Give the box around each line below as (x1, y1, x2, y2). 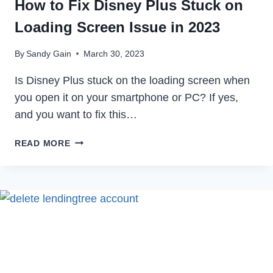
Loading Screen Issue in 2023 (15, 18, 220, 35)
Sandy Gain (26, 48, 72, 58)
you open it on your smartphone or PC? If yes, (15, 91, 238, 104)
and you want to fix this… (15, 108, 137, 121)
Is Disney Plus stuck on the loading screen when (15, 74, 250, 87)
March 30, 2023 (83, 48, 145, 58)
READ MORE (15, 138, 71, 148)
